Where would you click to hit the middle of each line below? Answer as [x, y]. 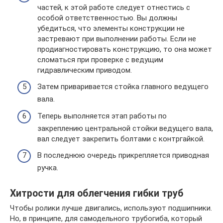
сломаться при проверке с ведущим [100, 59]
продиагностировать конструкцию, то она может [125, 49]
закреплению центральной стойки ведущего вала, [125, 128]
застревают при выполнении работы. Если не [117, 39]
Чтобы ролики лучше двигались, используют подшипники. [111, 208]
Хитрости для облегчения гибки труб [97, 193]
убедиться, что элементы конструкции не [111, 28]
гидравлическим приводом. [85, 70]
